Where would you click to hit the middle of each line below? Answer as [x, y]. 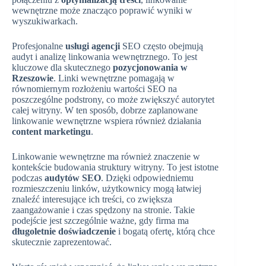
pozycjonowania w [150, 67]
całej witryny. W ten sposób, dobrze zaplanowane [105, 110]
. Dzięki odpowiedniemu [147, 178]
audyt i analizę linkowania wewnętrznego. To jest [104, 56]
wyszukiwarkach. [45, 21]
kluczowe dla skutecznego [62, 67]
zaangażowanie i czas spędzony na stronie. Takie [103, 210]
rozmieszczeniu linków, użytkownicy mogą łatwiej [107, 188]
